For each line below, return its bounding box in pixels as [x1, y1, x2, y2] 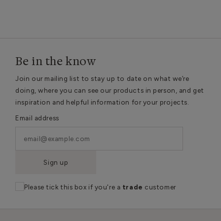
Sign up [43, 158, 69, 166]
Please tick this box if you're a [24, 183, 122, 191]
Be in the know [15, 54, 96, 69]
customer [143, 183, 176, 191]
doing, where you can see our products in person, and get [15, 86, 204, 94]
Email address [15, 114, 59, 122]
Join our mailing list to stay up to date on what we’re [15, 74, 189, 82]
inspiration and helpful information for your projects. [15, 98, 189, 106]
